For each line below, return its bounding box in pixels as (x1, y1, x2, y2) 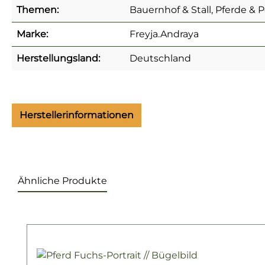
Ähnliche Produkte (18, 174, 107, 186)
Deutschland (130, 52, 191, 64)
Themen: (17, 4, 59, 15)
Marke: (17, 28, 48, 40)
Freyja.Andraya (130, 28, 199, 40)
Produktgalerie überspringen (26, 210, 164, 222)
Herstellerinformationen (20, 109, 134, 121)
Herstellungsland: (17, 52, 100, 64)
